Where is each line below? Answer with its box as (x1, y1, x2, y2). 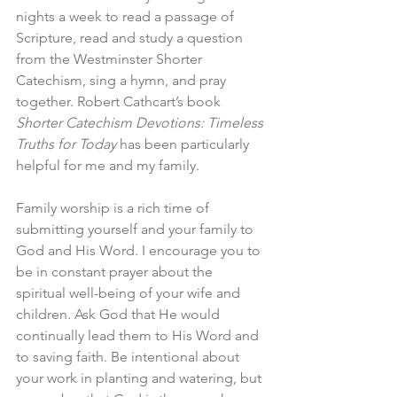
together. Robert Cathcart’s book (16, 93, 224, 110)
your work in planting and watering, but (16, 370, 265, 386)
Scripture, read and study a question (16, 29, 246, 46)
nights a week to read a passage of (16, 8, 237, 25)
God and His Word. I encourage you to (16, 242, 264, 259)
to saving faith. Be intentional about (16, 348, 243, 365)
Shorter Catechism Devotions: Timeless (16, 114, 267, 131)
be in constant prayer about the (16, 263, 216, 280)
